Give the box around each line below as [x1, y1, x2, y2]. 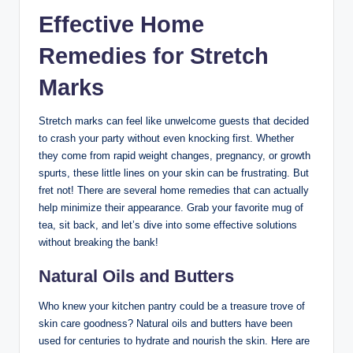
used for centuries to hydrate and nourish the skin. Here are [39, 334, 310, 347]
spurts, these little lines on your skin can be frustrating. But [39, 166, 309, 179]
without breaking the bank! [39, 236, 158, 248]
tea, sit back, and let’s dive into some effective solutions [39, 218, 297, 231]
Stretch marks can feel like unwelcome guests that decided [39, 114, 309, 127]
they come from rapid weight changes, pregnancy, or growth [39, 149, 310, 162]
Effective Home [39, 11, 204, 37]
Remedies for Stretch [39, 43, 269, 69]
